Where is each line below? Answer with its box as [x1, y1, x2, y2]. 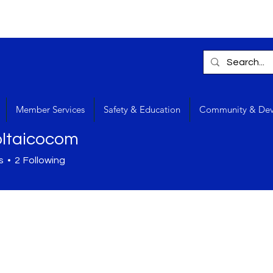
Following [23, 155, 65, 165]
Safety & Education [104, 104, 180, 115]
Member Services [16, 104, 85, 115]
